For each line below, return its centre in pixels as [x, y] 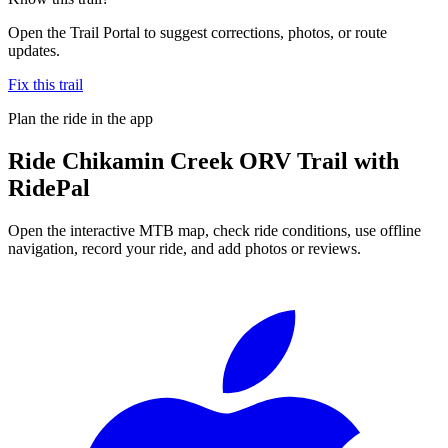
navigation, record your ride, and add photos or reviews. [184, 248]
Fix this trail [45, 84]
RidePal [49, 187]
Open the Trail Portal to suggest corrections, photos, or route [197, 32]
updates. [34, 50]
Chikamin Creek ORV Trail [205, 160]
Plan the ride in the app [80, 118]
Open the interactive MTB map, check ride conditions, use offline [214, 230]
